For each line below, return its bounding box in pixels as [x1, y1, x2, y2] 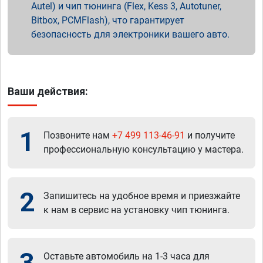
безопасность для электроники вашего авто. [31, 28, 230, 40]
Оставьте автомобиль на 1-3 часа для [43, 250, 210, 262]
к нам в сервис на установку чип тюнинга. [43, 204, 230, 215]
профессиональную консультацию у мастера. [43, 143, 244, 155]
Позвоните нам [43, 129, 112, 141]
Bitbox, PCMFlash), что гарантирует [31, 14, 184, 26]
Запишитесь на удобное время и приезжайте [43, 190, 240, 201]
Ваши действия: [8, 85, 88, 97]
